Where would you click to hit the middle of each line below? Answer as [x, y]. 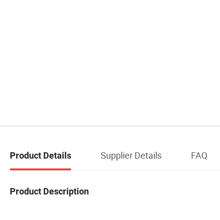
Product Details [41, 156]
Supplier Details [131, 155]
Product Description [49, 191]
